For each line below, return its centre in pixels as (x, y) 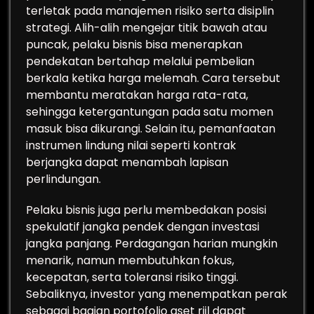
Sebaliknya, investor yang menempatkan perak (157, 294)
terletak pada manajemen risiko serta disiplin (150, 11)
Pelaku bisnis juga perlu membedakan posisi (146, 210)
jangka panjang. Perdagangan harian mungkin (152, 244)
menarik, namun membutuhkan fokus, (130, 260)
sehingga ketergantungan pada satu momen (150, 112)
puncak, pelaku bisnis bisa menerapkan (134, 45)
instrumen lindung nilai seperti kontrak (131, 145)
